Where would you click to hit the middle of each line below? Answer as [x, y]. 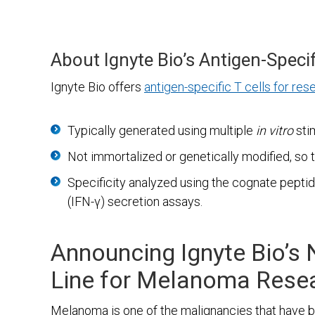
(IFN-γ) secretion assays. [135, 202]
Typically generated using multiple [162, 131]
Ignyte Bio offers [97, 87]
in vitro [275, 131]
